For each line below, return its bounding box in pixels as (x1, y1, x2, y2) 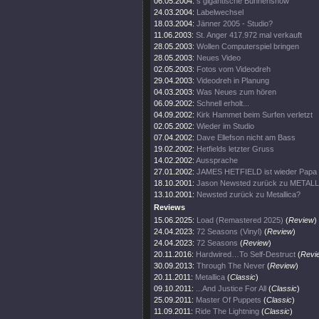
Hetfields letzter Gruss (197, 145, 274, 153)
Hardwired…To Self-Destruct (196, 250, 296, 258)
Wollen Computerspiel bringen (197, 42, 299, 51)
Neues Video (197, 53, 241, 62)
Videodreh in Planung (197, 76, 269, 85)
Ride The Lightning (195, 307, 259, 315)
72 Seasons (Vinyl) (197, 227, 262, 236)
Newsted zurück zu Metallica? (197, 190, 300, 199)
